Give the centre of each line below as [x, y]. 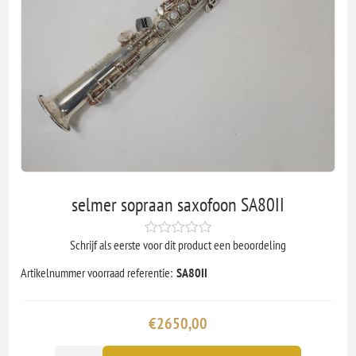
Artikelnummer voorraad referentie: [97, 273]
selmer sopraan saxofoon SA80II [178, 205]
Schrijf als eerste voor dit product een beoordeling [178, 245]
